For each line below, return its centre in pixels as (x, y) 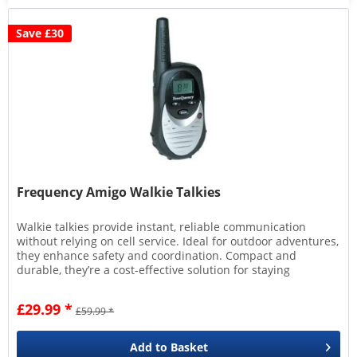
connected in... (57, 284)
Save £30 (40, 33)
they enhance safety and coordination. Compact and (157, 256)
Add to (149, 347)
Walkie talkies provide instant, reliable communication (162, 227)
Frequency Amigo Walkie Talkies (119, 192)
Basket (190, 347)
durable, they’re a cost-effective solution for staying (154, 270)
